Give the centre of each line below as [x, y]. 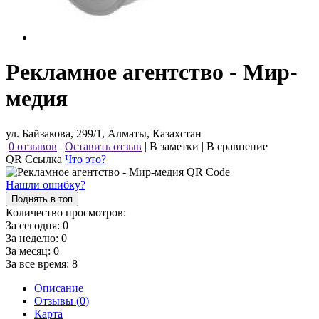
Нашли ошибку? [46, 184]
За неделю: [33, 238]
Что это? [85, 159]
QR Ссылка [35, 159]
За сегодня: [34, 225]
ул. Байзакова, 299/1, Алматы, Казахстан [104, 133]
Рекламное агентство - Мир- [152, 72]
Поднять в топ [42, 199]
